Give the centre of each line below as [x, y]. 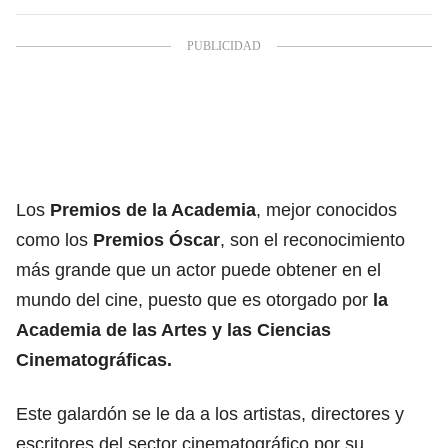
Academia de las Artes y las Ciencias [173, 329]
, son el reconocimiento [312, 239]
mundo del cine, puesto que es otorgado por [194, 299]
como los [54, 239]
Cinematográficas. [94, 359]
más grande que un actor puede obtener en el [198, 269]
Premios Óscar [156, 239]
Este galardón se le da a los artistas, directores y [210, 413]
